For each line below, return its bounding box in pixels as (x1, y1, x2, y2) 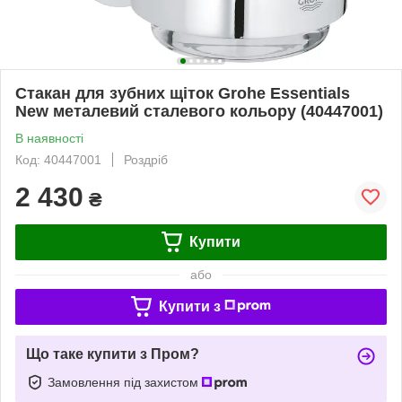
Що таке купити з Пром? (26, 345, 199, 362)
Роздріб (124, 152, 168, 167)
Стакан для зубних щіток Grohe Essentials (15, 83, 350, 102)
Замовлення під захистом (48, 374, 202, 389)
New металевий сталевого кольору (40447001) (15, 101, 383, 120)
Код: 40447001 (15, 152, 101, 167)
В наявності (15, 130, 83, 145)
